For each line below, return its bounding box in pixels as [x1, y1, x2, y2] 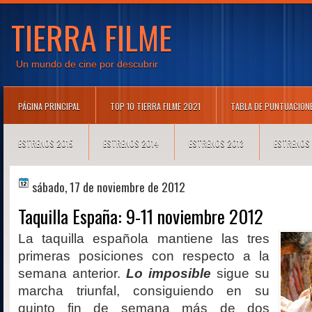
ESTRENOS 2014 [103, 137, 159, 149]
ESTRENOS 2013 [189, 137, 244, 149]
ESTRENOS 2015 [18, 137, 73, 149]
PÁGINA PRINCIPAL [18, 100, 80, 112]
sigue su [211, 265, 270, 281]
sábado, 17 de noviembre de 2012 [32, 178, 185, 196]
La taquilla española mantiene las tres [18, 231, 270, 246]
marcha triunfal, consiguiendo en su [18, 283, 270, 298]
